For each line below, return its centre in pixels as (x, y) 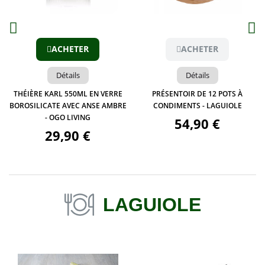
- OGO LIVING (68, 118)
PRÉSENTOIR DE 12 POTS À (197, 94)
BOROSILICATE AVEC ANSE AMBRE (68, 106)
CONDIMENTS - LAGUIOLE (197, 106)
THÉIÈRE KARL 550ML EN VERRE (68, 94)
